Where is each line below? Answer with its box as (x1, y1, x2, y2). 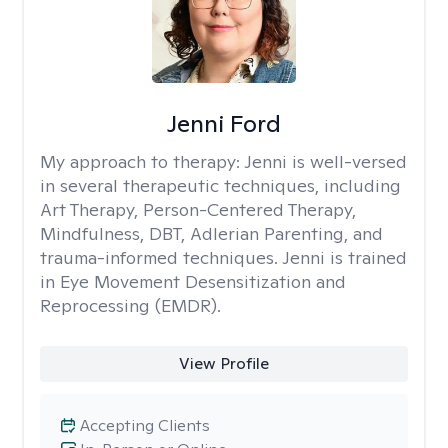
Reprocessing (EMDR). (40, 294, 221, 317)
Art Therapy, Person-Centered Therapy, (40, 198, 356, 221)
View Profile (178, 353, 269, 374)
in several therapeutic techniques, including (40, 174, 401, 197)
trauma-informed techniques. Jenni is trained (40, 246, 407, 269)
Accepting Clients (80, 415, 210, 436)
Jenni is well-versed (244, 150, 407, 173)
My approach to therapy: (40, 150, 244, 173)
